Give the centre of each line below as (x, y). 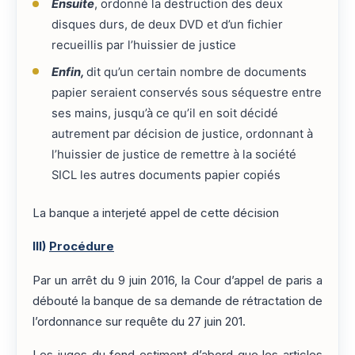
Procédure (82, 247)
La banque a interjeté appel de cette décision (156, 214)
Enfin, (69, 72)
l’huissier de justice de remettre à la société (174, 154)
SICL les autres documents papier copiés (166, 175)
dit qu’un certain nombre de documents (196, 72)
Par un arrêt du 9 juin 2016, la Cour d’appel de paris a (177, 280)
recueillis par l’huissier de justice (143, 46)
